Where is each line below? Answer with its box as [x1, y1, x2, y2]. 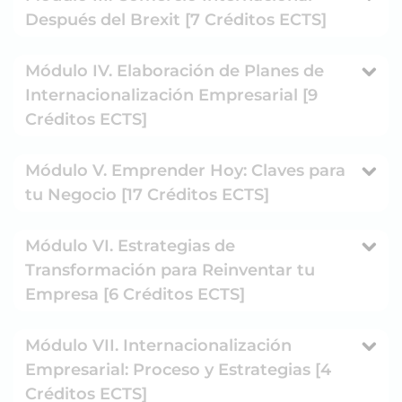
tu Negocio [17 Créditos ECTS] [25, 184, 269, 205]
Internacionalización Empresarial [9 [25, 84, 318, 105]
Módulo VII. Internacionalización [25, 335, 292, 355]
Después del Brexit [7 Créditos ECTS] [25, 9, 327, 30]
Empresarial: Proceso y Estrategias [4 [25, 359, 331, 380]
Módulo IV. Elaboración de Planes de [25, 60, 324, 81]
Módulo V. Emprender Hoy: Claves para [25, 160, 345, 180]
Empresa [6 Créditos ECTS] [25, 284, 245, 304]
